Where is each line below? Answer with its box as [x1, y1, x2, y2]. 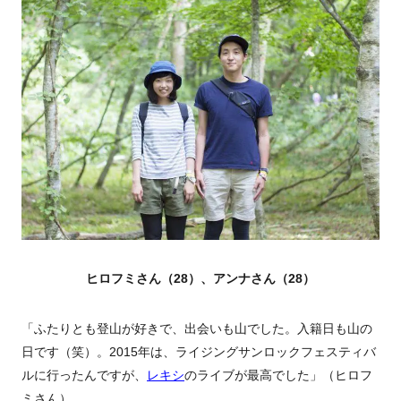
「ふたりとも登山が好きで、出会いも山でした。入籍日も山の [21, 321, 372, 337]
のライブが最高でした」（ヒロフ [184, 368, 372, 383]
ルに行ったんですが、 [21, 368, 147, 383]
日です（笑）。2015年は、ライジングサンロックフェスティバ [21, 345, 376, 360]
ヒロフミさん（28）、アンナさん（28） [86, 271, 315, 286]
